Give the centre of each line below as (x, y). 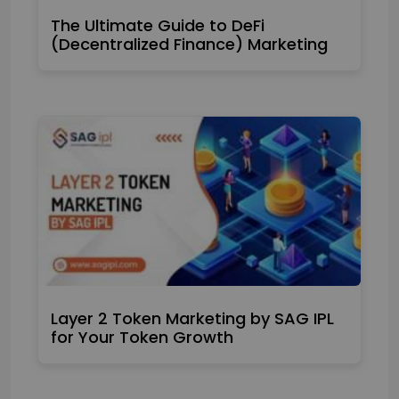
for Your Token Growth (142, 338)
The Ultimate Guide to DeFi (158, 25)
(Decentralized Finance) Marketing (189, 44)
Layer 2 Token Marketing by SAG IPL (192, 319)
